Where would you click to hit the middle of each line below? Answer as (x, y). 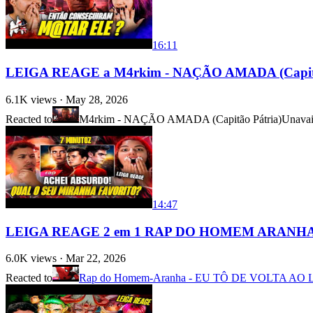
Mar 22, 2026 (96, 259)
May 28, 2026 (97, 99)
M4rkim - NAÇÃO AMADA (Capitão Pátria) (180, 119)
